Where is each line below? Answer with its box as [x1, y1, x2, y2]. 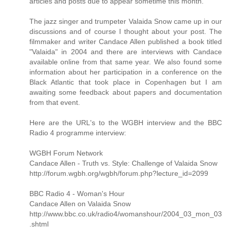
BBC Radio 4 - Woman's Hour [29, 190, 125, 198]
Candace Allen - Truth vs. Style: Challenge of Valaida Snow [29, 159, 217, 168]
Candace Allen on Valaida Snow [29, 200, 131, 208]
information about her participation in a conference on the [29, 68, 222, 77]
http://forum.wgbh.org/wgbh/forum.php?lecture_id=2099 [29, 169, 208, 178]
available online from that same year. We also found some [29, 58, 222, 66]
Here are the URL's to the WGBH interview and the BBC [29, 119, 222, 127]
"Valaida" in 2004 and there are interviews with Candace [29, 48, 222, 56]
